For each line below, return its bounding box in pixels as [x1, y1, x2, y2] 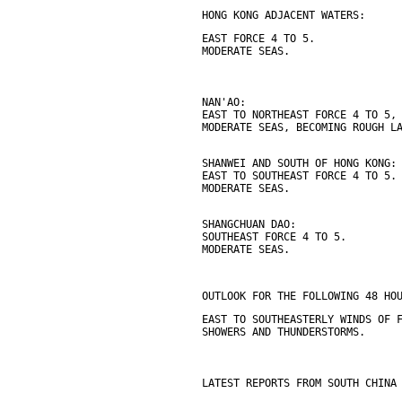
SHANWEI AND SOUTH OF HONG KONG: [202, 157, 397, 170]
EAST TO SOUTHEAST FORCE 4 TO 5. [202, 170, 397, 182]
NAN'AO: [202, 96, 246, 109]
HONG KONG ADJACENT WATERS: [202, 9, 365, 22]
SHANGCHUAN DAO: [202, 218, 296, 231]
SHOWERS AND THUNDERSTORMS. [202, 326, 365, 338]
